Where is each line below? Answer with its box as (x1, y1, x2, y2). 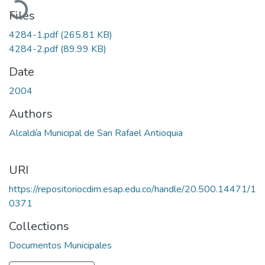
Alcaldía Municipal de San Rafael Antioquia (9, 126, 183, 140)
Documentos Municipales (9, 238, 112, 252)
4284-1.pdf (9, 28, 60, 41)
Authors (9, 105, 53, 122)
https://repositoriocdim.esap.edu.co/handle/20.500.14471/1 (9, 182, 256, 196)
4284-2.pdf (9, 42, 60, 56)
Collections (9, 218, 69, 234)
